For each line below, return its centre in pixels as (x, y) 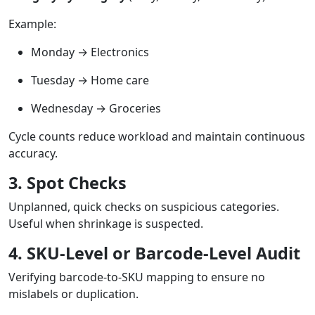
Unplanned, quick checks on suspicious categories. (144, 207)
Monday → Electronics (90, 52)
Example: (32, 24)
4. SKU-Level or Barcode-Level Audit (154, 253)
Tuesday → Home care (90, 81)
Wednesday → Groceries (96, 109)
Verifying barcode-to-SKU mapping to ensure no (137, 277)
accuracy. (33, 154)
